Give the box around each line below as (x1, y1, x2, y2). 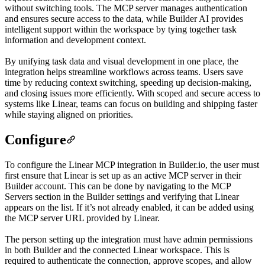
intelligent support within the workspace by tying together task (5, 24, 237, 34)
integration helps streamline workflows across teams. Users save (5, 66, 243, 77)
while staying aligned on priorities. (5, 109, 133, 119)
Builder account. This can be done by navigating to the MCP (5, 180, 231, 191)
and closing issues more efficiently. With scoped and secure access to (5, 88, 260, 98)
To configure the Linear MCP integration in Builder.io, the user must (5, 159, 259, 170)
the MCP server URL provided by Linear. (5, 212, 160, 223)
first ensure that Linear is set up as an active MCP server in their (5, 170, 241, 180)
